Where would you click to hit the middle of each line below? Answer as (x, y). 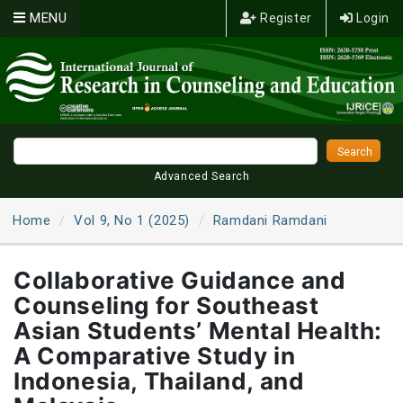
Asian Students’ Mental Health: (198, 330)
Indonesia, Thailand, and (159, 381)
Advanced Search (201, 176)
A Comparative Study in (155, 355)
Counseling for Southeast (166, 305)
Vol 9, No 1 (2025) (132, 220)
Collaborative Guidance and (180, 280)
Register (284, 18)
